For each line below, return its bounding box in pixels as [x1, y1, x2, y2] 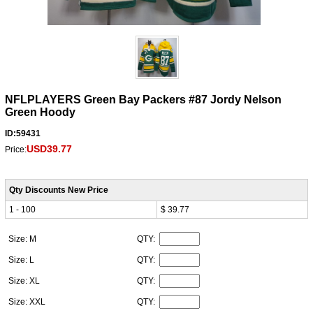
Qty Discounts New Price [8, 185, 108, 196]
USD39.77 [26, 143, 72, 155]
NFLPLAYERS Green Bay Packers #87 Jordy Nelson [4, 94, 282, 106]
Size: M [8, 234, 38, 245]
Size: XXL [8, 297, 48, 307]
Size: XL [8, 276, 42, 286]
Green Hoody [4, 106, 75, 119]
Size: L [8, 255, 36, 265]
